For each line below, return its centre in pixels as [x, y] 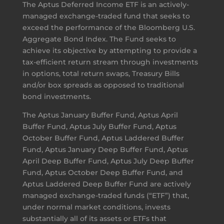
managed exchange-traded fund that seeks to [106, 16]
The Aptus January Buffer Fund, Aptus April [100, 115]
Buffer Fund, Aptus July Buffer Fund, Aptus [99, 126]
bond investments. [56, 96]
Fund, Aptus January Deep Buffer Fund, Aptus [105, 149]
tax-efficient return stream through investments [110, 62]
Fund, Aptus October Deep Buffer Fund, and [102, 172]
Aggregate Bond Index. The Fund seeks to [99, 39]
